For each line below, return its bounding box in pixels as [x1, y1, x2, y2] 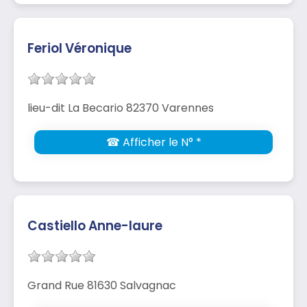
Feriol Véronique [27, 38, 132, 58]
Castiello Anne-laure [27, 216, 162, 235]
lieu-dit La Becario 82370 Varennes [27, 99, 214, 116]
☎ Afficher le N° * [106, 134, 201, 150]
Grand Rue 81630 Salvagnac [27, 277, 176, 293]
